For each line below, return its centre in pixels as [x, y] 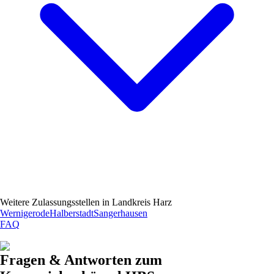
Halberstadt [72, 213]
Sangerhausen [120, 213]
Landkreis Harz [142, 202]
